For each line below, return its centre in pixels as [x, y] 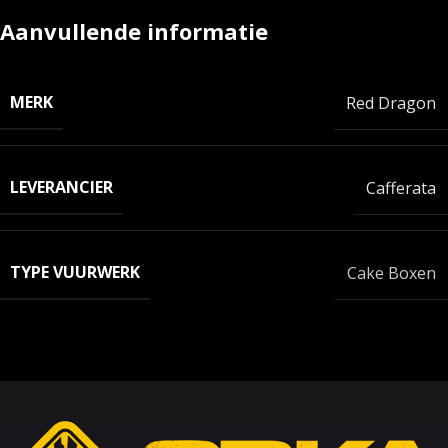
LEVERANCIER [61, 187]
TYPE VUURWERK [75, 272]
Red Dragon [391, 102]
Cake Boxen [391, 272]
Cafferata [401, 187]
